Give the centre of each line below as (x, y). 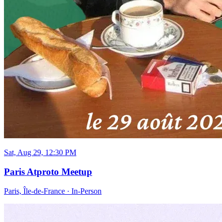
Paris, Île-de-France (34, 191)
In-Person (86, 191)
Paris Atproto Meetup (48, 172)
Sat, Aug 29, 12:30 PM (40, 153)
